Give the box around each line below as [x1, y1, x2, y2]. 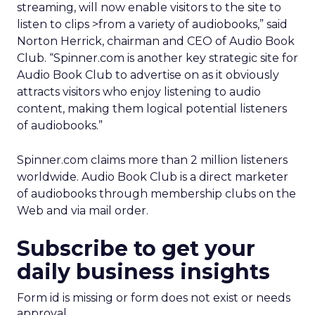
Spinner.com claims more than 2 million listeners [17, 153, 288, 167]
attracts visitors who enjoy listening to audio [17, 85, 261, 98]
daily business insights [17, 259, 270, 285]
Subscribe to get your [17, 236, 255, 262]
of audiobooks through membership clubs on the [17, 187, 296, 200]
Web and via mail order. [17, 204, 148, 217]
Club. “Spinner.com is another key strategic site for [17, 51, 298, 65]
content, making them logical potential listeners [17, 102, 287, 115]
